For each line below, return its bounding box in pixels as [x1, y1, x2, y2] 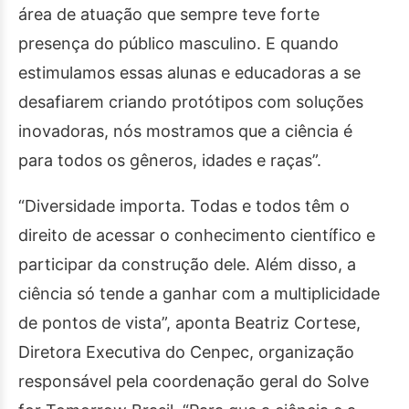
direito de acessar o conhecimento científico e [18, 225, 375, 245]
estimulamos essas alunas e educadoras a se [18, 63, 361, 82]
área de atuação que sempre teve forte [18, 5, 320, 24]
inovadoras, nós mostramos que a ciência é [18, 121, 352, 141]
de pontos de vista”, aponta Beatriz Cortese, [18, 313, 361, 332]
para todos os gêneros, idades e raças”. [18, 151, 321, 170]
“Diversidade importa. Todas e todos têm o [18, 196, 350, 215]
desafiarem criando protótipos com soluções [18, 92, 363, 111]
